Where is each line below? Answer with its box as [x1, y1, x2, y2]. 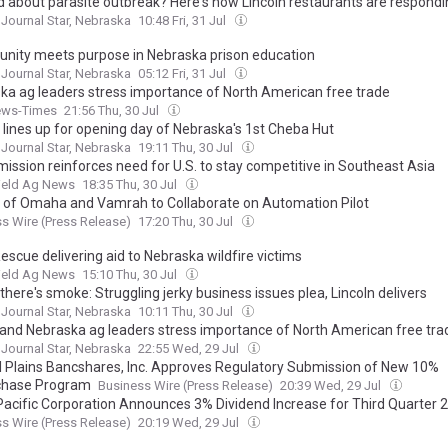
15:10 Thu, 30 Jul [82, 267, 180, 283]
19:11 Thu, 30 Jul [138, 140, 236, 156]
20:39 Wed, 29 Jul [280, 378, 384, 394]
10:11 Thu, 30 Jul [138, 304, 236, 320]
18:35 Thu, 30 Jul [82, 177, 180, 193]
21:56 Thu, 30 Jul [64, 103, 162, 119]
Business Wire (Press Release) [98, 378, 273, 394]
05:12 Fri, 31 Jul [138, 66, 229, 82]
